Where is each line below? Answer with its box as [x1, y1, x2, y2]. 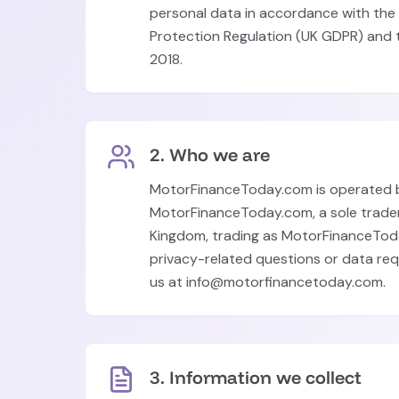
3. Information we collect [150, 366, 362, 388]
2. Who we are [150, 143, 270, 166]
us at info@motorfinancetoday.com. [150, 273, 386, 291]
